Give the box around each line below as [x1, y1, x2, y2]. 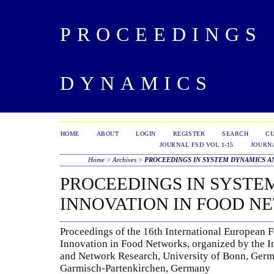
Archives [113, 156, 137, 163]
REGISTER [172, 130, 206, 137]
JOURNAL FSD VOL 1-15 [159, 141, 234, 148]
